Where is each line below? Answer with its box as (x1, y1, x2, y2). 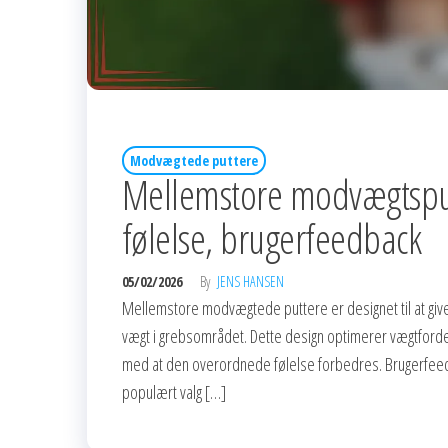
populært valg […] (122, 379, 226, 404)
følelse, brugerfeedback (122, 210, 422, 266)
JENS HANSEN (217, 271, 284, 291)
